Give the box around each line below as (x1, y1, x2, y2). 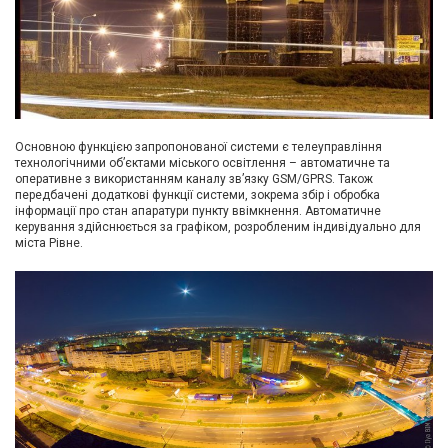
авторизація (65, 40, 180, 64)
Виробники (65, 89, 171, 113)
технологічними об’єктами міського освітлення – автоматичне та (15, 156, 390, 171)
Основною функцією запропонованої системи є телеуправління (15, 140, 382, 155)
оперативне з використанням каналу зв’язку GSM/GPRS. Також (15, 172, 373, 187)
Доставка (65, 187, 157, 211)
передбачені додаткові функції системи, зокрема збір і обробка (15, 188, 380, 203)
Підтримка (65, 264, 167, 288)
